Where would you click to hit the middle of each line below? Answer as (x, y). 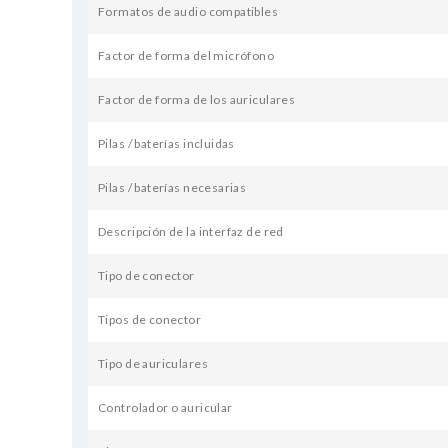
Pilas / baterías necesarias (172, 188)
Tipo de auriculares (153, 364)
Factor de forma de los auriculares (197, 100)
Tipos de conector (150, 320)
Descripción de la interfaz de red (191, 232)
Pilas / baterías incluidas (166, 144)
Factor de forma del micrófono (186, 56)
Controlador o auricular (165, 408)
